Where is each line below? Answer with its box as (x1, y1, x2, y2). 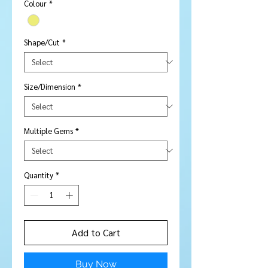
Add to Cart (71, 226, 120, 239)
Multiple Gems (24, 125, 73, 136)
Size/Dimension (24, 81, 75, 92)
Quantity (24, 169, 53, 180)
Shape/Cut (24, 36, 60, 47)
